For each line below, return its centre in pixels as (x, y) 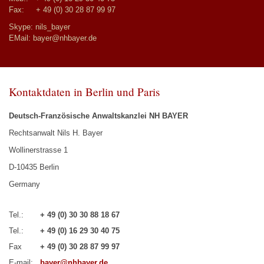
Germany (24, 184)
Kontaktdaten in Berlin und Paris (84, 92)
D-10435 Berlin (34, 167)
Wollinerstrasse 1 (38, 150)
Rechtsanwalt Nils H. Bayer (56, 133)
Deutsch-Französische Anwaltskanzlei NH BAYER (98, 116)
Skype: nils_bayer (39, 27)
